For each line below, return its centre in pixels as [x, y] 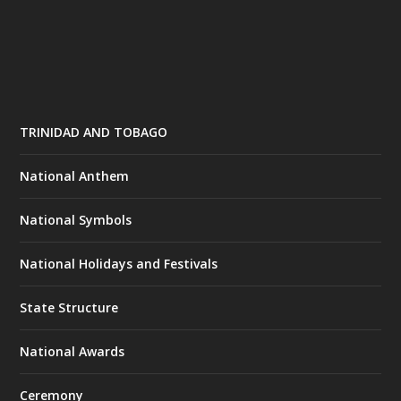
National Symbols [76, 220]
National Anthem [75, 176]
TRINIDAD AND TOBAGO [94, 132]
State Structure [69, 308]
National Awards [73, 352]
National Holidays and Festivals [119, 264]
